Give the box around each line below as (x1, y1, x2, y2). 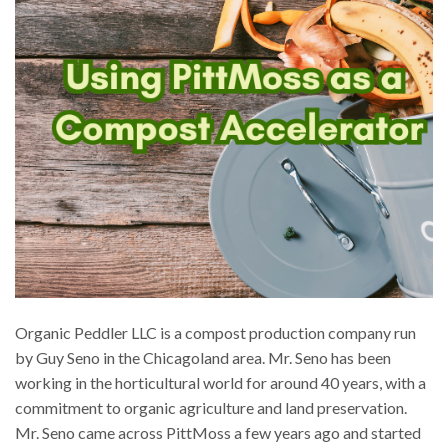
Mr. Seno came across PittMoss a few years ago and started (15, 423, 421, 443)
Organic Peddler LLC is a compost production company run (15, 323, 416, 343)
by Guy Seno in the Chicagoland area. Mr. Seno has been (15, 348, 391, 368)
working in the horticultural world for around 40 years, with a (15, 373, 426, 393)
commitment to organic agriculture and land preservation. (15, 398, 407, 418)
